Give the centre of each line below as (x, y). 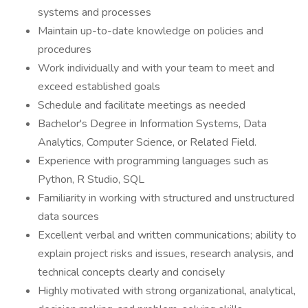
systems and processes (95, 12)
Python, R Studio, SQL (91, 179)
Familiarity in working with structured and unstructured (166, 198)
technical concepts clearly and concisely (131, 272)
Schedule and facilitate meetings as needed (142, 105)
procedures (65, 49)
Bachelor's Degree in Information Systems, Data (152, 124)
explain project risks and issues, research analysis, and (166, 254)
